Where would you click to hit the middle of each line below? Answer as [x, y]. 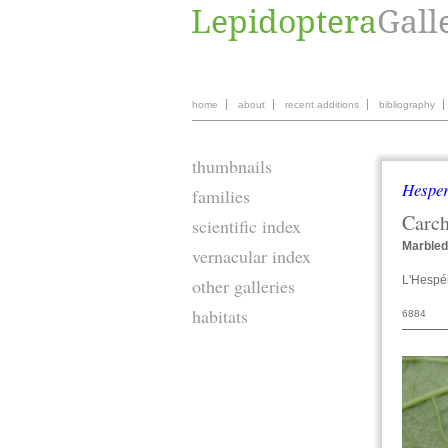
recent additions [322, 104]
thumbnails [232, 166]
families [221, 196]
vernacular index [251, 256]
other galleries [243, 286]
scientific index [246, 226]
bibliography [407, 104]
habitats [220, 316]
